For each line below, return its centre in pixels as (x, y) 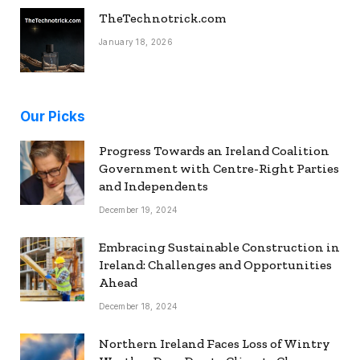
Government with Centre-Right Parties (219, 168)
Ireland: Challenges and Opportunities (215, 264)
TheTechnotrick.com (163, 18)
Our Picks (53, 116)
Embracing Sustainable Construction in (219, 247)
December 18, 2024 (139, 306)
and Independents (153, 186)
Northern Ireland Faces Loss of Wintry (215, 343)
